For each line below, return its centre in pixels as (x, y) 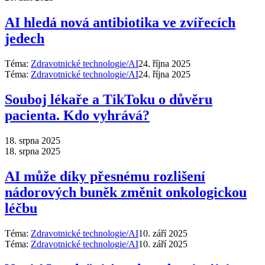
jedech (25, 39)
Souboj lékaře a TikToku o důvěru (109, 100)
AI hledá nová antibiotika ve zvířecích (120, 23)
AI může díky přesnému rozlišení (105, 176)
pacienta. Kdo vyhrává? (77, 116)
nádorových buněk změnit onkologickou (126, 192)
